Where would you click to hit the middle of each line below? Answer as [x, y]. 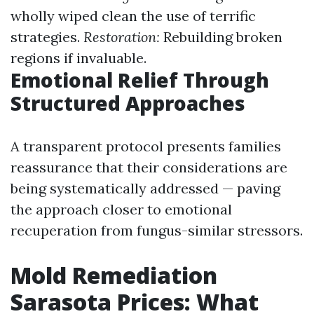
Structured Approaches [128, 103]
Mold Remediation [114, 275]
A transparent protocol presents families [146, 146]
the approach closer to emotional [121, 209]
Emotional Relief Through [140, 80]
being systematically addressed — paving [145, 188]
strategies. [47, 37]
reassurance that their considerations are [149, 167]
